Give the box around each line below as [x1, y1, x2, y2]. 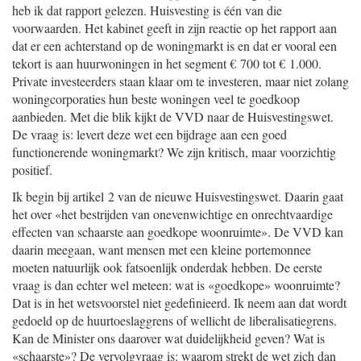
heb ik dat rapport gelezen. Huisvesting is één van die [12, 2, 282, 19]
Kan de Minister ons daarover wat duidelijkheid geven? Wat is [12, 330, 325, 346]
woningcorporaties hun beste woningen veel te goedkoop [12, 90, 300, 107]
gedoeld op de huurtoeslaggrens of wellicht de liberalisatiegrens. [12, 312, 337, 329]
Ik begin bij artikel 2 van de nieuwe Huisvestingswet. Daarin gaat [12, 188, 343, 205]
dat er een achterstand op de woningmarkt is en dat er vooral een [12, 37, 337, 54]
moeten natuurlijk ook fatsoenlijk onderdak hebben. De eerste [12, 259, 322, 276]
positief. [12, 161, 52, 178]
